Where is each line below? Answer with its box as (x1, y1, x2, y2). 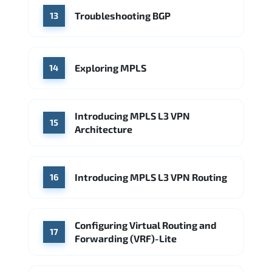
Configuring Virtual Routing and (75, 219, 217, 231)
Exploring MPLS (75, 61, 146, 73)
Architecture (75, 123, 132, 135)
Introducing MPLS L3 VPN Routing (75, 171, 227, 183)
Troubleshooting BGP (75, 9, 171, 21)
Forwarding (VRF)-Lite (75, 232, 177, 244)
